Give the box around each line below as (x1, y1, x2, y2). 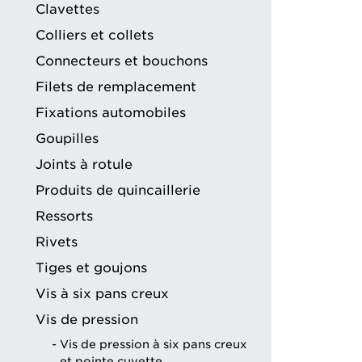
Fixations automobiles (36, 105, 186, 121)
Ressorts (36, 208, 93, 225)
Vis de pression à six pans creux (60, 338, 247, 351)
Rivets (36, 234, 78, 250)
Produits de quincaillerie (36, 183, 200, 199)
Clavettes (36, 2, 99, 18)
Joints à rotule (36, 157, 133, 173)
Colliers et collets (36, 27, 154, 44)
